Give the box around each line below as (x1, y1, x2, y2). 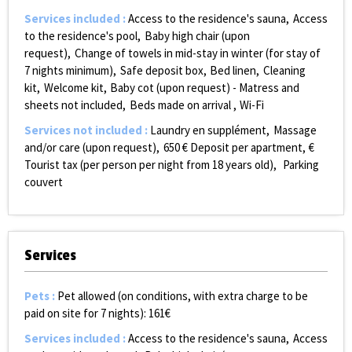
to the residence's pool (24, 28, 137, 44)
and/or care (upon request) (24, 140, 156, 156)
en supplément (192, 123, 266, 138)
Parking (282, 157, 319, 173)
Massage (273, 123, 317, 138)
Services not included (24, 123, 145, 138)
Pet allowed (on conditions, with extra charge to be (57, 288, 308, 304)
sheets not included (24, 97, 123, 113)
